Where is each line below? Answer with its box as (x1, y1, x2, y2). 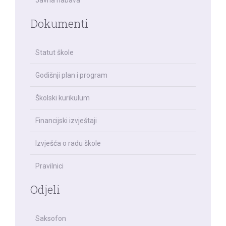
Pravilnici (35, 162, 64, 170)
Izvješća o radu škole (35, 139, 101, 147)
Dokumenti (30, 16, 88, 31)
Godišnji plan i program (35, 71, 107, 79)
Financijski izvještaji (35, 117, 97, 125)
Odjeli (30, 182, 60, 197)
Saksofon (35, 214, 66, 222)
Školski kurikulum (35, 94, 90, 102)
